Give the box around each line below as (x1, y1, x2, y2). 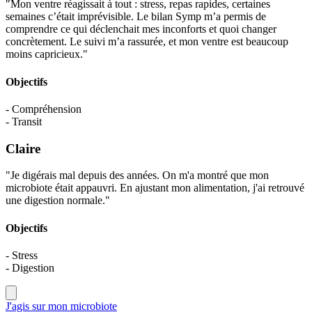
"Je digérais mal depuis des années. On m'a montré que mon (6, 169, 269, 182)
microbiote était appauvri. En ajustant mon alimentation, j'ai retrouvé (6, 182, 304, 194)
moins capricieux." (6, 48, 88, 61)
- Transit (6, 116, 42, 127)
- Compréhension (6, 103, 81, 115)
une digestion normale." (6, 194, 110, 207)
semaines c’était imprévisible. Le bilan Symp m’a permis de (6, 10, 266, 23)
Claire (6, 141, 40, 156)
